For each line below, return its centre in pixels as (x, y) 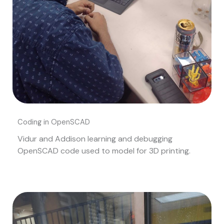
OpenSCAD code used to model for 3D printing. (104, 150)
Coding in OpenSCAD (54, 122)
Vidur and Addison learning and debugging (95, 138)
